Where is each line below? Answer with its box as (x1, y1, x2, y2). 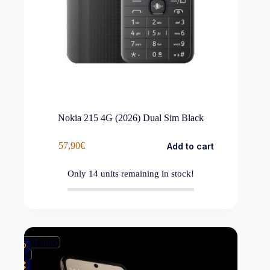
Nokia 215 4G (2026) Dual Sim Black (58, 112, 204, 123)
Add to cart (166, 140, 214, 151)
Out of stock (13, 236, 60, 247)
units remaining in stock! (98, 168, 195, 178)
